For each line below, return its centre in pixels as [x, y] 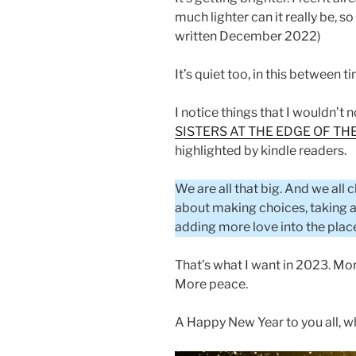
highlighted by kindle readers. [261, 151]
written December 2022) [248, 37]
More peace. [211, 284]
